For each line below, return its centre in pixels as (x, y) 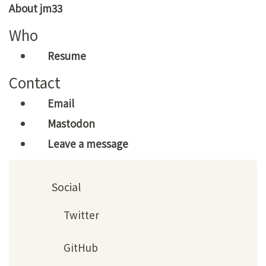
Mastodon (70, 123)
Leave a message (87, 143)
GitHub (79, 247)
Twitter (80, 214)
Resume (66, 55)
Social (66, 186)
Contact (35, 82)
